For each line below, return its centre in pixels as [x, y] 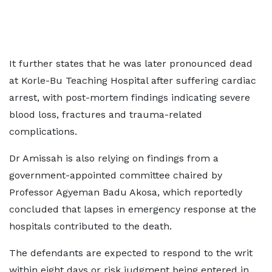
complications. [43, 131]
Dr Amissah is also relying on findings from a [114, 158]
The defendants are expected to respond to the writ [131, 253]
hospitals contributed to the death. [90, 226]
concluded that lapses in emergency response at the [133, 209]
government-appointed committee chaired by [116, 175]
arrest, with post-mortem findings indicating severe [130, 97]
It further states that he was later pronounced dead [131, 63]
